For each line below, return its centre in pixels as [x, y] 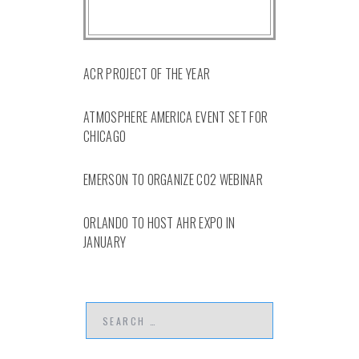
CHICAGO [105, 136]
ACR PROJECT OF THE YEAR [147, 73]
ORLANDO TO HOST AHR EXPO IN [159, 222]
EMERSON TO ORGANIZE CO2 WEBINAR [173, 179]
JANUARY [105, 242]
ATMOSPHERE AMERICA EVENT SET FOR [176, 117]
